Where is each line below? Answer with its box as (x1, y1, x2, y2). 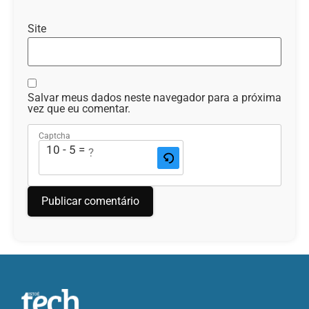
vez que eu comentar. (28, 101, 130, 115)
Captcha (39, 131, 70, 141)
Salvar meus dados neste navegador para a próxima (28, 90, 281, 104)
